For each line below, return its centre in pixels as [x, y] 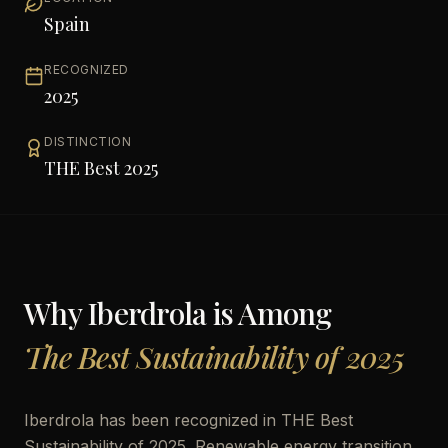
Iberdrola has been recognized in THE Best [188, 420]
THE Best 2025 [101, 168]
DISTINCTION [88, 141]
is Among [269, 313]
